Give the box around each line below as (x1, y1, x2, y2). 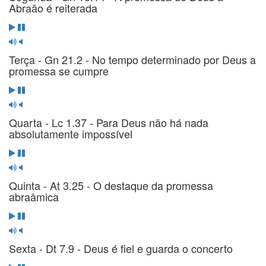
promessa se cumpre (9, 62, 109, 78)
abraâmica (9, 188, 59, 204)
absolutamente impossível (9, 125, 132, 141)
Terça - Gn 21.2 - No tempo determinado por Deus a (9, 51, 256, 67)
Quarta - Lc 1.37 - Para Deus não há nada (9, 114, 208, 130)
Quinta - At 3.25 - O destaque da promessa (9, 177, 213, 193)
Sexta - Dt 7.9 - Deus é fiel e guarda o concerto (9, 240, 233, 256)
